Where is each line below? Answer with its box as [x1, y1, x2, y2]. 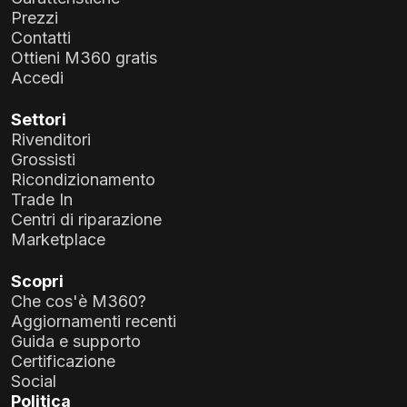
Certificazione [11, 352, 115, 372]
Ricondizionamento [11, 170, 155, 190]
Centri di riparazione [11, 210, 162, 230]
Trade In [11, 190, 73, 210]
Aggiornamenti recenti [11, 312, 176, 332]
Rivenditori [11, 130, 91, 150]
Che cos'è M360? [11, 292, 146, 312]
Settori [11, 110, 66, 130]
